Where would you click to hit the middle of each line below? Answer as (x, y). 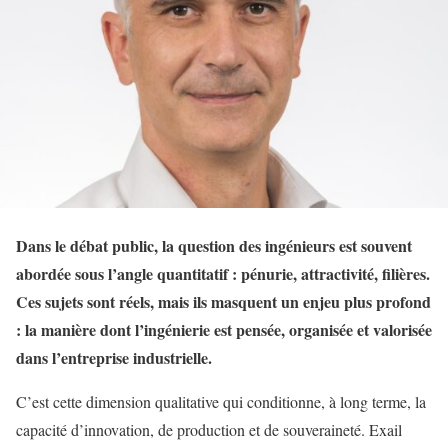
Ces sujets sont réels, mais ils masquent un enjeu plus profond (223, 302)
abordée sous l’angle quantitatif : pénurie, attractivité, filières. (223, 274)
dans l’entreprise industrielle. (114, 358)
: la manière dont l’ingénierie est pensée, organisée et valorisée (224, 330)
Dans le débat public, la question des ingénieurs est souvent (214, 246)
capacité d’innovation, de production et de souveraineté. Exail (209, 430)
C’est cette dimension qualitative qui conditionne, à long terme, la (221, 402)
